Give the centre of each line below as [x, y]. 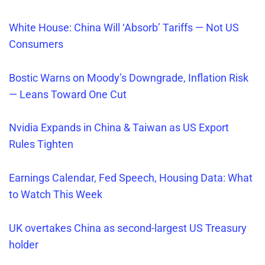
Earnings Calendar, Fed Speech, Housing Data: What [131, 178]
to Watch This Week [56, 195]
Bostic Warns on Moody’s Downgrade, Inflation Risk [129, 77]
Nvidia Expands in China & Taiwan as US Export [119, 128]
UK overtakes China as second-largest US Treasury [128, 228]
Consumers [36, 44]
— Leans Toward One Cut [68, 94]
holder [25, 245]
